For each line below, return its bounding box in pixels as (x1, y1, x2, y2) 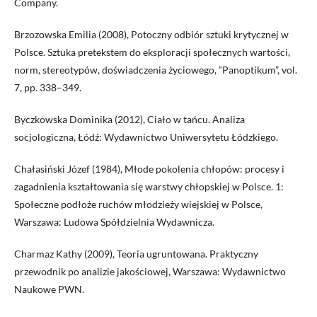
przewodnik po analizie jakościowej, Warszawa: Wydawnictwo (14, 265, 286, 278)
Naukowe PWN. (14, 283, 84, 296)
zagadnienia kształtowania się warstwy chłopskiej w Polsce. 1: (14, 180, 284, 193)
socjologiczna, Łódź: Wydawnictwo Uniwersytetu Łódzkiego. (14, 131, 278, 144)
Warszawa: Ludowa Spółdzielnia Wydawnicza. (14, 216, 214, 229)
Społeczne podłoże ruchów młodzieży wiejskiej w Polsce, (14, 198, 263, 211)
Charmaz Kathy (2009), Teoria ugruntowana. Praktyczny (14, 248, 258, 260)
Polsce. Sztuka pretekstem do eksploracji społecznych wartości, (14, 46, 290, 59)
